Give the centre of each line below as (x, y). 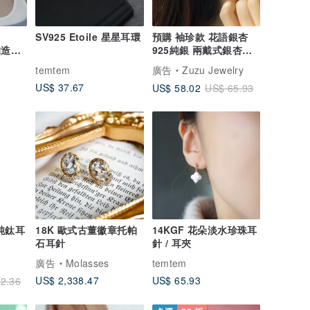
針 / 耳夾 (172, 243)
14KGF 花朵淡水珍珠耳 (204, 230)
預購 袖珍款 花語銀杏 (200, 37)
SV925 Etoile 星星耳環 (88, 37)
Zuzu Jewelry (213, 70)
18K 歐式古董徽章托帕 (86, 230)
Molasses (88, 263)
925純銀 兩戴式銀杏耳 (202, 50)
